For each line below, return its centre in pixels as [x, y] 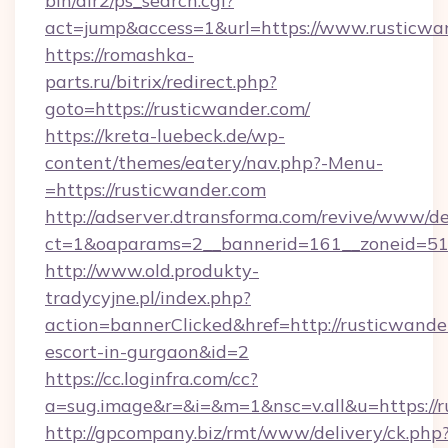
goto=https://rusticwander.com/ [177, 108]
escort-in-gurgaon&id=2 [147, 351]
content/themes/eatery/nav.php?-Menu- [214, 162]
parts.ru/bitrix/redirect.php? [161, 81]
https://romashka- [119, 54]
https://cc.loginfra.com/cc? [151, 378]
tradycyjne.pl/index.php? [148, 297]
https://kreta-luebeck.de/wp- [165, 135]
